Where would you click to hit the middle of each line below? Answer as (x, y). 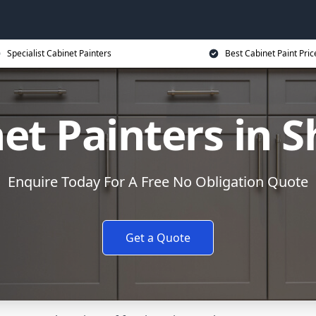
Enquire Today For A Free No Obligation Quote (158, 182)
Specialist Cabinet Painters (59, 53)
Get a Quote (158, 238)
